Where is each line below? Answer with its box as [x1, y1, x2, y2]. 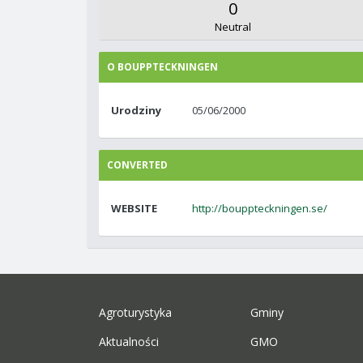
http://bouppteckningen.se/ [192, 201, 327, 216]
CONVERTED [107, 158, 168, 172]
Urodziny [111, 103, 161, 117]
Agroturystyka [99, 305, 172, 320]
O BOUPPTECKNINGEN [107, 60, 218, 74]
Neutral [214, 19, 251, 34]
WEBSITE [111, 201, 157, 216]
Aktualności [99, 334, 159, 349]
